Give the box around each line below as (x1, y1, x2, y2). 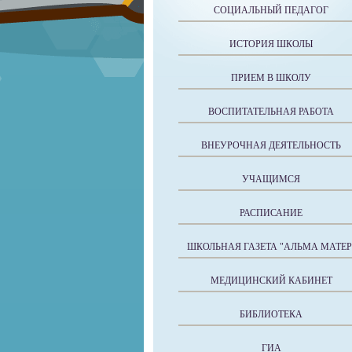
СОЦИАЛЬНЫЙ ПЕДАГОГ (214, 5, 328, 16)
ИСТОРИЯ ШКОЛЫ (229, 38, 313, 49)
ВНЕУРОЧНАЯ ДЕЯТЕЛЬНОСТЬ (201, 140, 341, 151)
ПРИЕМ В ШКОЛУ (231, 72, 311, 83)
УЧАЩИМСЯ (242, 174, 300, 185)
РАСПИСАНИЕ (240, 207, 302, 218)
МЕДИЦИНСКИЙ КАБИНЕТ (210, 275, 332, 286)
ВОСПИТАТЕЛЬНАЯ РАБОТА (208, 106, 334, 117)
